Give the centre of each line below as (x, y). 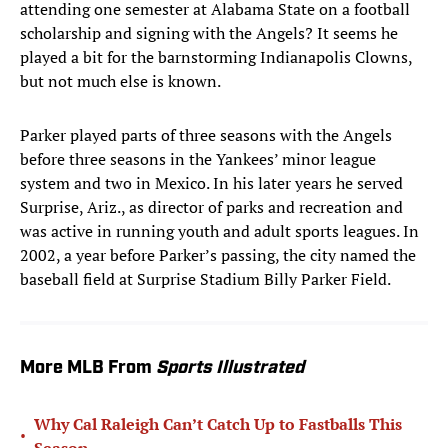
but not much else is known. (120, 81)
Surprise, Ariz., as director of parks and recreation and (211, 207)
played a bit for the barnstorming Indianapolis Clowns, (216, 57)
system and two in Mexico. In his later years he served (211, 183)
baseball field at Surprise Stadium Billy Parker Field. (205, 279)
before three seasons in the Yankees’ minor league (198, 159)
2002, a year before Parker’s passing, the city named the (218, 255)
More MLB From (88, 369)
